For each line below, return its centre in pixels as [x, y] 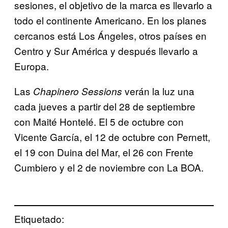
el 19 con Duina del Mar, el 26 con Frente [104, 152]
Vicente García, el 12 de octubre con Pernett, [112, 137]
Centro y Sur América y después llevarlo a [106, 51]
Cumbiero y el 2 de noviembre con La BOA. [109, 167]
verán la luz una [158, 91]
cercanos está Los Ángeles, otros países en [110, 36]
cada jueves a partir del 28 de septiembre [105, 106]
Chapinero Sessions [78, 91]
